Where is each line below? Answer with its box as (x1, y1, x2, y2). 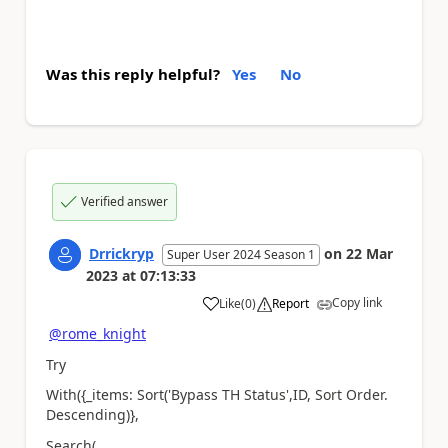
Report (272, 295, 309, 312)
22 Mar (346, 244, 393, 263)
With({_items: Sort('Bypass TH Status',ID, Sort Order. (46, 385, 388, 404)
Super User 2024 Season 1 (167, 246, 315, 263)
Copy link (332, 294, 382, 311)
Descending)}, (46, 405, 143, 424)
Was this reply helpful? (46, 64, 220, 84)
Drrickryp (89, 244, 154, 263)
